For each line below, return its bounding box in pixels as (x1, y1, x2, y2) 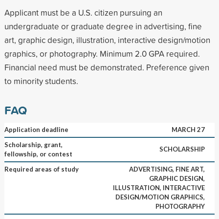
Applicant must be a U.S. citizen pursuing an (4, 6, 162, 18)
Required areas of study (4, 165, 79, 173)
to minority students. (4, 75, 78, 87)
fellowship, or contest (4, 150, 72, 158)
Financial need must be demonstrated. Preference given (4, 61, 209, 73)
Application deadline (4, 125, 68, 133)
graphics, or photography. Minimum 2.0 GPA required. (4, 47, 200, 59)
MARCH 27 (171, 125, 205, 133)
